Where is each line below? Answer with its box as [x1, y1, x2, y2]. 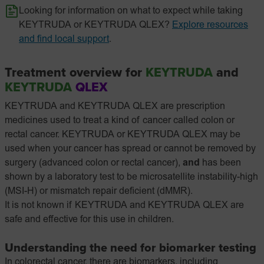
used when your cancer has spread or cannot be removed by [5, 144, 256, 154]
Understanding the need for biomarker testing [5, 241, 256, 255]
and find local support [19, 35, 109, 44]
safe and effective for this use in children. [5, 215, 174, 225]
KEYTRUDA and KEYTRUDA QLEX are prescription [5, 102, 225, 111]
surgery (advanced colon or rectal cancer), [5, 159, 183, 168]
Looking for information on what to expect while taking [19, 6, 243, 16]
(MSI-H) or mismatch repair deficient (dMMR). [5, 187, 193, 196]
